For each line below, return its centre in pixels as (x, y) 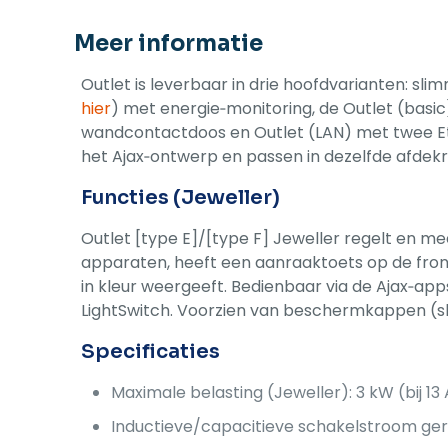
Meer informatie (168, 43)
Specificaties (151, 351)
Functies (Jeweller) (181, 197)
